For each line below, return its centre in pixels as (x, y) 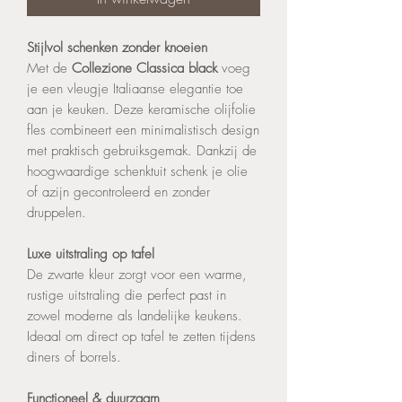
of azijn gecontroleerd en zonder (118, 192)
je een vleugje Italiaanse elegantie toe (135, 88)
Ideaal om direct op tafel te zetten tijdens (141, 336)
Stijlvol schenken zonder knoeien (117, 47)
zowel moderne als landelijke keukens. (135, 315)
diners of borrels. (74, 357)
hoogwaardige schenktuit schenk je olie (137, 171)
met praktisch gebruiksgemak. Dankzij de (142, 150)
